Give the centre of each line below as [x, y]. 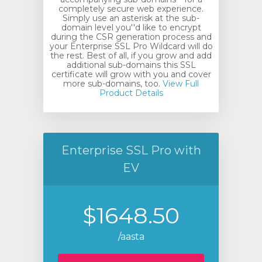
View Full [180, 84]
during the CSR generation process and [131, 37]
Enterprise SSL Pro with [131, 150]
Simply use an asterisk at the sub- [131, 18]
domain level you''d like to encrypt [131, 27]
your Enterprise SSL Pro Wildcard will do [131, 46]
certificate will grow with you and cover [131, 74]
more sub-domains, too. [112, 84]
